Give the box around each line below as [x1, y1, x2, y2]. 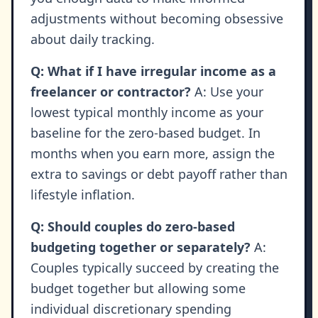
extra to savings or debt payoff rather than [31, 165, 287, 183]
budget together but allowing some [31, 280, 246, 297]
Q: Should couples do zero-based [31, 218, 235, 236]
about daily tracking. [31, 31, 155, 48]
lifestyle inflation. [31, 186, 135, 204]
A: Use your [191, 83, 263, 101]
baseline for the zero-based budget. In [31, 124, 261, 142]
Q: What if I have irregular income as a [31, 62, 276, 80]
